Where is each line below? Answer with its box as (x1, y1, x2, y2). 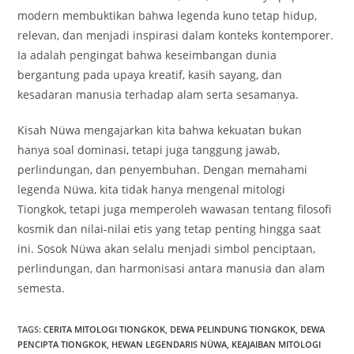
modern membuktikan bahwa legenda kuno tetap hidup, (17, 7, 318, 23)
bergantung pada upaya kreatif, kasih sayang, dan (17, 66, 283, 82)
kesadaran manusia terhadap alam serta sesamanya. (17, 86, 299, 102)
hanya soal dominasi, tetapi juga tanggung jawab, (17, 141, 281, 157)
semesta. (17, 280, 66, 296)
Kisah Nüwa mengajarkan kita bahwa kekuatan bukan (17, 122, 303, 137)
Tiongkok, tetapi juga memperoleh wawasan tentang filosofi (17, 201, 332, 217)
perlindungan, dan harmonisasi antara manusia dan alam (17, 260, 326, 276)
